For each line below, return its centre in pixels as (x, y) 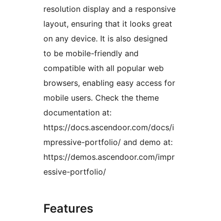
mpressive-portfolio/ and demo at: (108, 142)
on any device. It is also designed (106, 39)
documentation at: (77, 113)
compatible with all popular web (104, 68)
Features (68, 209)
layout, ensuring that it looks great (108, 24)
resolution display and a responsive (110, 9)
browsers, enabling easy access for (109, 83)
